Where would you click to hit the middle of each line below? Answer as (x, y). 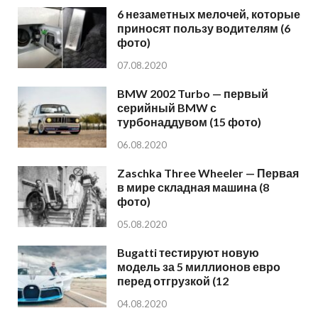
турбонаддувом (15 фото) (189, 122)
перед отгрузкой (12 (173, 281)
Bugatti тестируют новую (188, 253)
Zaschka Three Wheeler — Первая (208, 173)
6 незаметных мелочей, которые (209, 14)
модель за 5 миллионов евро (199, 267)
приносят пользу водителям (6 (204, 28)
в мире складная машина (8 (193, 187)
